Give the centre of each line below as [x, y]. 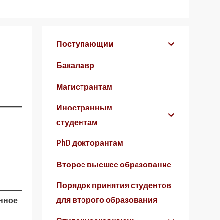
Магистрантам [85, 87]
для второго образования [107, 200]
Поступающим [85, 44]
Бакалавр [76, 66]
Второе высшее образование [114, 165]
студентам [77, 123]
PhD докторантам [90, 143]
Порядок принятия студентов [114, 185]
